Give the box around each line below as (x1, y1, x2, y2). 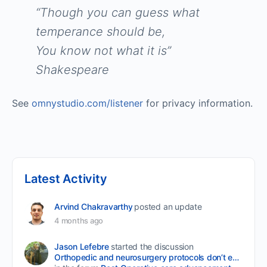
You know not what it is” (36, 44, 171, 58)
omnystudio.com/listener (32, 97, 143, 109)
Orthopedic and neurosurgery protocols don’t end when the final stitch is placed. (232, 252, 240, 262)
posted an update (134, 201, 202, 212)
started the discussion (110, 241, 194, 252)
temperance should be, (36, 24, 165, 39)
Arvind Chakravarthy (54, 201, 133, 212)
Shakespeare (36, 63, 109, 77)
